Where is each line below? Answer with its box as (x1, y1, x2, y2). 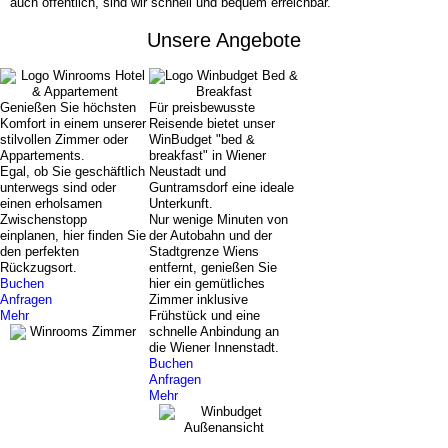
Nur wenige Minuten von (149, 211, 289, 227)
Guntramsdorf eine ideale (149, 179, 295, 195)
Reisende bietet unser (149, 115, 276, 131)
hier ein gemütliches (149, 275, 266, 291)
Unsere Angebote (147, 28, 301, 51)
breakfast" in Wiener (149, 147, 267, 163)
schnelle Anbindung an (149, 323, 280, 339)
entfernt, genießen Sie (149, 259, 278, 275)
